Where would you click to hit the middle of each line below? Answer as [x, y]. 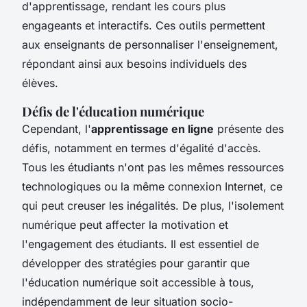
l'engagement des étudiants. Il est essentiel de [140, 244]
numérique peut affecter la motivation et [125, 224]
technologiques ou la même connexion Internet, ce [152, 186]
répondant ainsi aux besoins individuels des [134, 63]
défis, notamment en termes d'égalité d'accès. [142, 148]
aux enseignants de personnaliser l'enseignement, [150, 44]
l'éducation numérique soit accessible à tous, [138, 282]
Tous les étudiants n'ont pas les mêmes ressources [153, 167]
